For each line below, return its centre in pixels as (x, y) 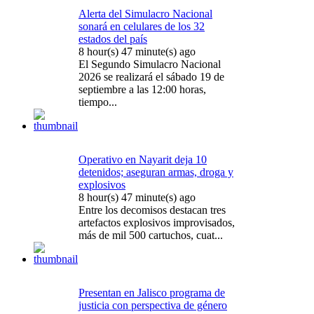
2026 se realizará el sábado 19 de (151, 77)
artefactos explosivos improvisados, (157, 223)
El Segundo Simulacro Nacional (150, 64)
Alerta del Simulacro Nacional (145, 14)
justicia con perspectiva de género (153, 306)
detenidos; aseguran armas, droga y (156, 172)
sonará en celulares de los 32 (142, 27)
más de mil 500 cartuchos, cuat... (151, 235)
